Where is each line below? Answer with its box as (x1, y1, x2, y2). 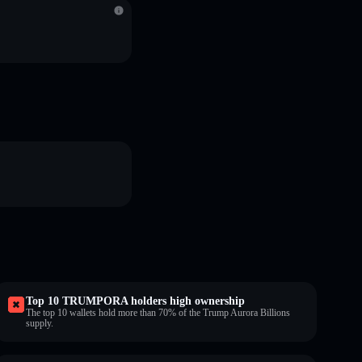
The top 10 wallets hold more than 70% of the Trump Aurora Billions (26, 306, 290, 318)
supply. (26, 317, 53, 329)
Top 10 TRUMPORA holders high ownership (26, 294, 245, 307)
